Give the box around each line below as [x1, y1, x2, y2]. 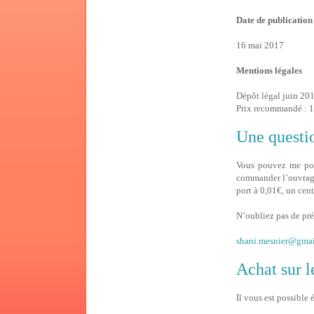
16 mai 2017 [236, 39, 284, 50]
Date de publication [236, 14, 313, 25]
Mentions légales [236, 64, 302, 76]
